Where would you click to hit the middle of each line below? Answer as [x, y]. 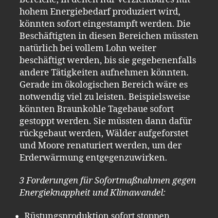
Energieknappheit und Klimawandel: [92, 193]
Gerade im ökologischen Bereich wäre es [104, 85]
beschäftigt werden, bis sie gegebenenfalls [108, 60]
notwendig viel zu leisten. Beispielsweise [105, 97]
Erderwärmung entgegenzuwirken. [93, 158]
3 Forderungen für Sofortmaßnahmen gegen [108, 181]
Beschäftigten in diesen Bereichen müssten [109, 36]
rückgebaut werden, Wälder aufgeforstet [104, 133]
